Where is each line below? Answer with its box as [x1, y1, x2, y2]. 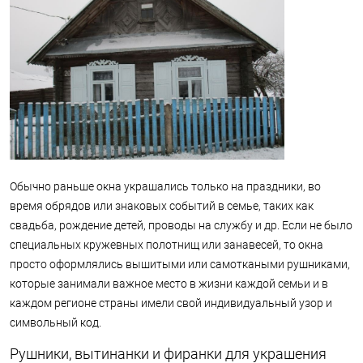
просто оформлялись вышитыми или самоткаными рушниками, [10, 258, 350, 271]
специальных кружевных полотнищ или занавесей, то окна [10, 238, 323, 252]
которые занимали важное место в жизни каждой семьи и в [10, 277, 328, 291]
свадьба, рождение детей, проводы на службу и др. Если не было [10, 219, 352, 233]
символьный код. [10, 316, 101, 330]
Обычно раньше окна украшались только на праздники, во [10, 180, 321, 194]
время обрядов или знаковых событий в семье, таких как [10, 199, 314, 213]
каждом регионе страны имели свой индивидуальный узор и [10, 297, 332, 310]
